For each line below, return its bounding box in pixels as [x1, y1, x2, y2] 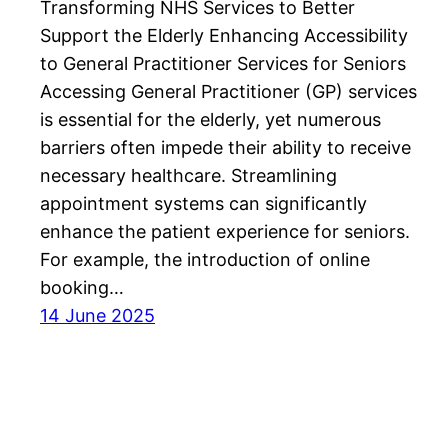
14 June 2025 [40, 305, 155, 327]
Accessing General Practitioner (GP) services [40, 81, 417, 103]
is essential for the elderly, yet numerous [40, 109, 381, 131]
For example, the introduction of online [40, 249, 370, 271]
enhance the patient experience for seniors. [40, 221, 410, 243]
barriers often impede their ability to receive [40, 137, 411, 159]
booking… [40, 277, 124, 299]
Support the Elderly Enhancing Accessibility [40, 25, 408, 47]
